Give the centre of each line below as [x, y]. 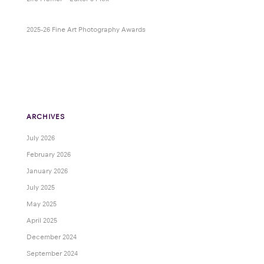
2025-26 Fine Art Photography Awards [86, 30]
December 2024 [51, 237]
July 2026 [40, 138]
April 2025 [42, 221]
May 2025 [41, 204]
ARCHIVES [45, 117]
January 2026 [47, 171]
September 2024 [52, 254]
